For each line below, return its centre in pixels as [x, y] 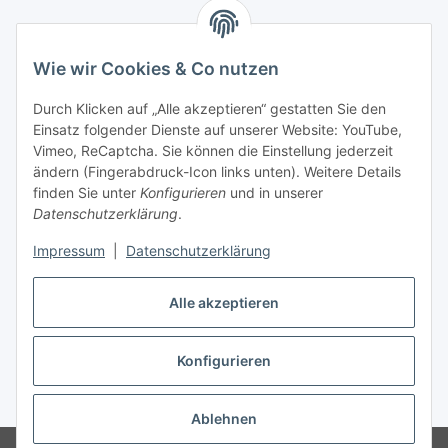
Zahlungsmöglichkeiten [95, 71]
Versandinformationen [93, 125]
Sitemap [44, 233]
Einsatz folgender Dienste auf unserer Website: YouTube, [217, 130]
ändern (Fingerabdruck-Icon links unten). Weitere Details [217, 172]
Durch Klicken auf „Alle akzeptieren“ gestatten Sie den [209, 109]
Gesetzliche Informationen [106, 179]
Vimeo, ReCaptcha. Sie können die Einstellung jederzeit [213, 151]
